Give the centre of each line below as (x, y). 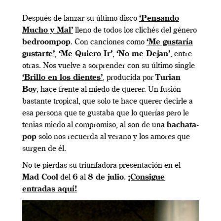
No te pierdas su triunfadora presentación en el (101, 166)
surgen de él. (45, 149)
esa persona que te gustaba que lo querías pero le (106, 113)
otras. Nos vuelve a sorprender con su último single (109, 66)
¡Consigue (146, 177)
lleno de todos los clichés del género (135, 30)
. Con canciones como (109, 42)
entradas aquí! (50, 189)
